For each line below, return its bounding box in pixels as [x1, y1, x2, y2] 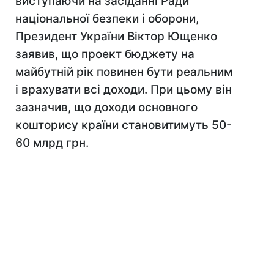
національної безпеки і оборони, [15, 12, 199, 26]
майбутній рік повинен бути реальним [15, 65, 232, 79]
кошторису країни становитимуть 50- [15, 118, 232, 132]
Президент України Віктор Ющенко [15, 29, 217, 43]
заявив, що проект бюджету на [15, 47, 194, 61]
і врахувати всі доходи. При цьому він [15, 83, 232, 97]
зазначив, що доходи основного [15, 100, 198, 114]
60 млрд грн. [15, 136, 89, 150]
